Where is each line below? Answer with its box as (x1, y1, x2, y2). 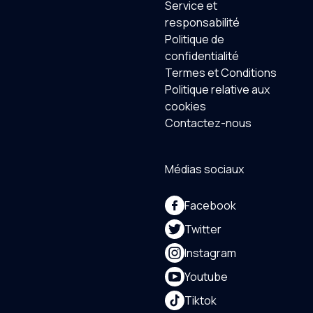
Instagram (184, 245, 236, 261)
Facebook (184, 198, 236, 213)
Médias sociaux (165, 161, 244, 177)
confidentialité (165, 48, 239, 64)
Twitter (184, 221, 221, 237)
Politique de (165, 31, 224, 47)
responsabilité (165, 15, 240, 30)
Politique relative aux (165, 82, 270, 97)
